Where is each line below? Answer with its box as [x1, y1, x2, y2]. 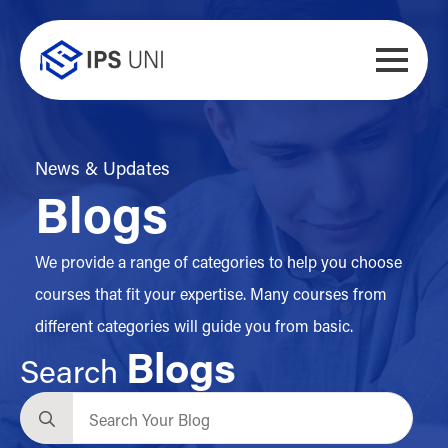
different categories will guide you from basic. [35, 315, 353, 336]
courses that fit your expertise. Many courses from [35, 283, 387, 304]
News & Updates [35, 156, 170, 180]
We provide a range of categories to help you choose [35, 251, 402, 272]
